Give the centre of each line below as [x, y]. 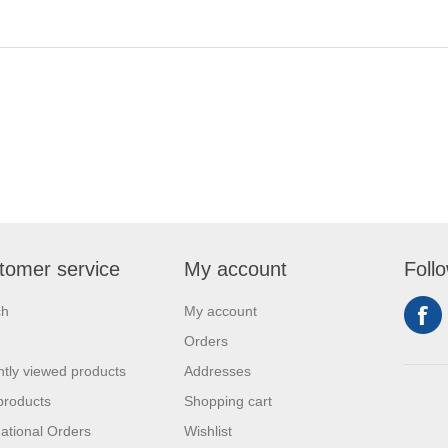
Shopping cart [228, 400]
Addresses [217, 370]
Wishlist [208, 430]
